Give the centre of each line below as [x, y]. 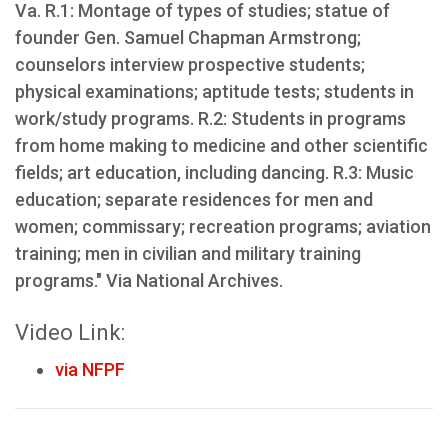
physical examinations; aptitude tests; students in [214, 91]
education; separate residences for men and [194, 199]
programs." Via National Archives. [149, 280]
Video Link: [70, 332]
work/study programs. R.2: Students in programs [210, 118]
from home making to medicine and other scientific [221, 145]
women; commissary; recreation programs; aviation [223, 226]
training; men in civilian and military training [188, 253]
